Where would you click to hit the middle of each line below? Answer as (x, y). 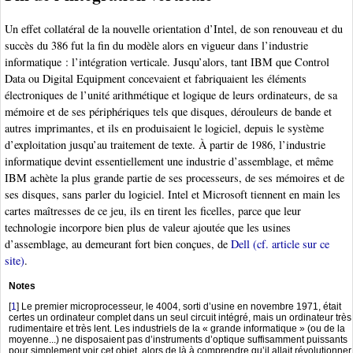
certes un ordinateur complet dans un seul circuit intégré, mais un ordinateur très (180, 317)
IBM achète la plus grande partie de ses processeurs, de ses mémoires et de (175, 178)
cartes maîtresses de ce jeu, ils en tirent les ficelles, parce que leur (153, 211)
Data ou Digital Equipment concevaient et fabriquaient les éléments (156, 79)
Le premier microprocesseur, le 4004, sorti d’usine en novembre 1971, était (181, 306)
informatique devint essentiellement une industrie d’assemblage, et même (169, 162)
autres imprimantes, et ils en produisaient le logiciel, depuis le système (164, 128)
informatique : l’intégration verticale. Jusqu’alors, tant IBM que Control (167, 62)
